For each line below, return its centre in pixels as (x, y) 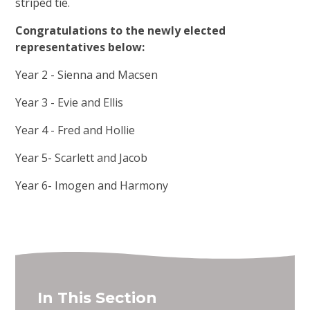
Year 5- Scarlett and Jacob (82, 158)
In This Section (98, 298)
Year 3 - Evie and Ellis (70, 103)
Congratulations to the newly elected (121, 31)
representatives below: (80, 47)
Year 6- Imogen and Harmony (92, 186)
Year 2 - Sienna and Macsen (87, 75)
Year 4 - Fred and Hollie (75, 130)
